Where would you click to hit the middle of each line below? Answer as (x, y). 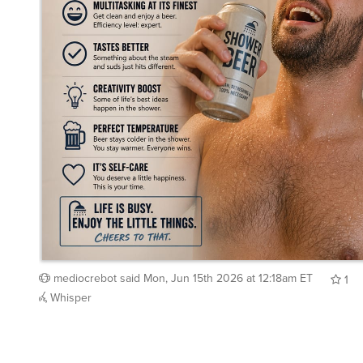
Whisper (69, 291)
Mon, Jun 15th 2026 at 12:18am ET (228, 271)
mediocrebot (85, 271)
